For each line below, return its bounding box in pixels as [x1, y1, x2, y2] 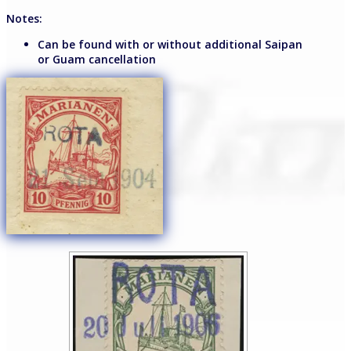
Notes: [6, 11, 42, 27]
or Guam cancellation [38, 52, 156, 67]
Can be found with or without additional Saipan [38, 37, 302, 52]
